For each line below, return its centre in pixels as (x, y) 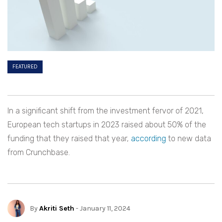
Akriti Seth (57, 208)
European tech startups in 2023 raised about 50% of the (107, 125)
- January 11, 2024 (102, 208)
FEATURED (25, 67)
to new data (189, 139)
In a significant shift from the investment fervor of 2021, (106, 111)
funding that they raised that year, (69, 139)
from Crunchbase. (39, 153)
